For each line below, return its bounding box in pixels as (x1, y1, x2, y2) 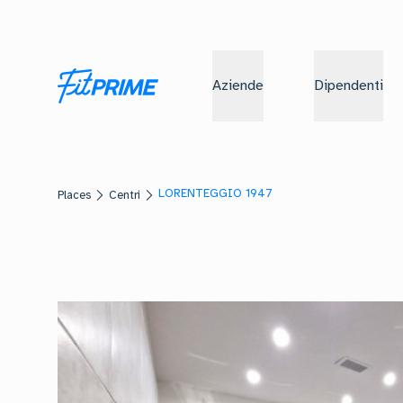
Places (58, 187, 91, 202)
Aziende (212, 76, 264, 94)
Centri (109, 187, 140, 202)
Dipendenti (314, 76, 383, 94)
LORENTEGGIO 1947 (158, 186, 273, 201)
